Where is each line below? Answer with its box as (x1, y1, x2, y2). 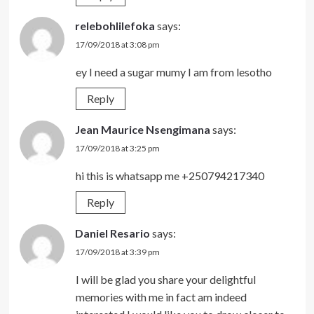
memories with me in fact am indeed (75, 289, 247, 303)
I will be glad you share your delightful (75, 272, 256, 286)
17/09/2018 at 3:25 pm (74, 142, 160, 153)
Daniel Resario (74, 226, 150, 240)
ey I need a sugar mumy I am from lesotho (75, 64, 272, 78)
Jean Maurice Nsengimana (74, 122, 210, 136)
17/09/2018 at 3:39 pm (74, 246, 160, 257)
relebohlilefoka (74, 18, 155, 32)
